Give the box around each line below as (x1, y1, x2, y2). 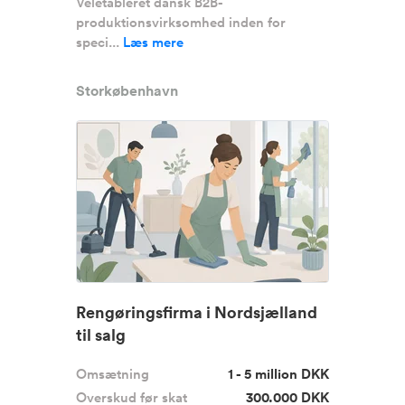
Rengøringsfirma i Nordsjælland (76, 301, 317, 323)
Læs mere (123, 33, 184, 52)
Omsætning (76, 364, 149, 383)
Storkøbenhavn (76, 81, 178, 100)
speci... (76, 33, 123, 52)
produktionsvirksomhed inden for (76, 13, 286, 32)
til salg (76, 324, 126, 345)
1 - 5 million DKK (228, 364, 329, 383)
